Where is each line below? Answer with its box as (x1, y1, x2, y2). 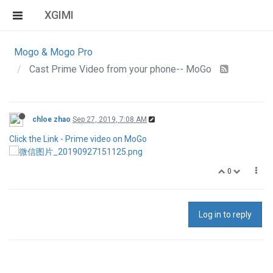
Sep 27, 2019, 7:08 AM (73, 115, 147, 124)
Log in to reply (199, 210, 252, 220)
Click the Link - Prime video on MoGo (9, 134, 147, 144)
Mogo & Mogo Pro (14, 46, 93, 58)
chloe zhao (32, 115, 71, 124)
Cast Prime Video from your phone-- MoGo (29, 63, 214, 75)
